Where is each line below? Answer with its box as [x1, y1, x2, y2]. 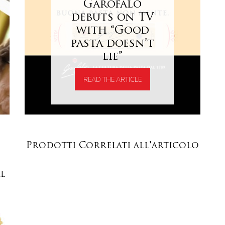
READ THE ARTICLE [83, 75, 142, 84]
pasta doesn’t [70, 38, 154, 50]
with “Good [75, 25, 149, 37]
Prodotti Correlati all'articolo [26, 141, 199, 151]
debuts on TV [71, 12, 154, 24]
